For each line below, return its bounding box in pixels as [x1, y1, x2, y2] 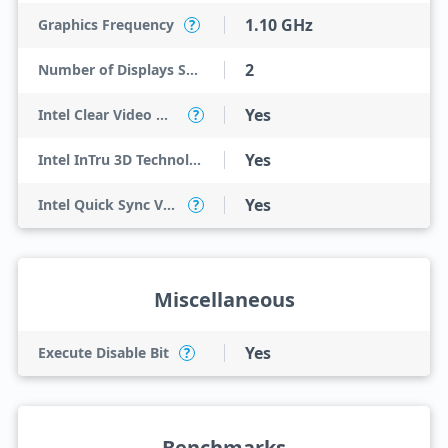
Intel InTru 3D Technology [188, 150, 201, 169]
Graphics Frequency [37, 15, 174, 34]
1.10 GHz [245, 14, 313, 36]
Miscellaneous [153, 286, 295, 313]
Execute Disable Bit [37, 343, 169, 362]
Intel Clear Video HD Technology [155, 105, 168, 124]
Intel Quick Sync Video [162, 195, 175, 214]
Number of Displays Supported [185, 60, 198, 79]
